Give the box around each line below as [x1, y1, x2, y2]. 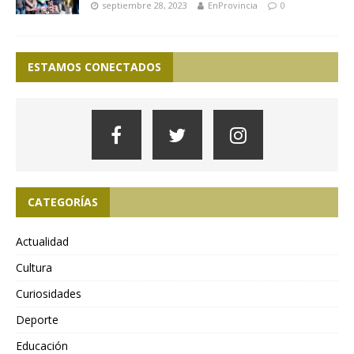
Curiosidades [16, 286, 81, 302]
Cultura [16, 260, 52, 276]
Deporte [16, 312, 58, 328]
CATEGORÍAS [28, 194, 98, 210]
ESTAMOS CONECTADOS [28, 59, 161, 75]
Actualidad [16, 234, 69, 250]
